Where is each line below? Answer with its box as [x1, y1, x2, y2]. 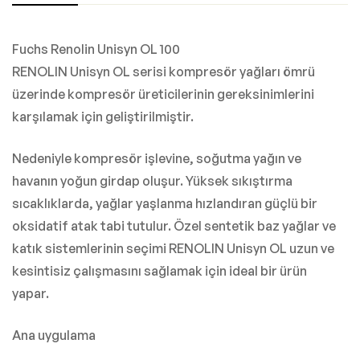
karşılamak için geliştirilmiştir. [12, 108, 194, 125]
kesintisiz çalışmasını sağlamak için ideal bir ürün [12, 263, 307, 280]
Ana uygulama [12, 327, 96, 344]
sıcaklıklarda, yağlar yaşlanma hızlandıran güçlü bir [12, 195, 317, 212]
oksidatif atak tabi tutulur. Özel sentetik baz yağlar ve [12, 218, 336, 235]
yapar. [12, 285, 51, 302]
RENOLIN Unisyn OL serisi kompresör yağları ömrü [12, 63, 315, 80]
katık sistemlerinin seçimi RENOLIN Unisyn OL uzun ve [12, 240, 334, 257]
